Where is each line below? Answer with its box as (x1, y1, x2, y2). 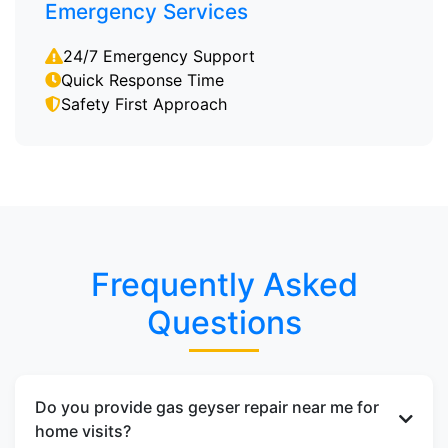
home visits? (35, 421, 131, 441)
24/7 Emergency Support (63, 46, 255, 66)
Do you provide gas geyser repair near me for (35, 397, 379, 417)
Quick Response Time (61, 70, 224, 90)
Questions (146, 303, 302, 342)
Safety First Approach (61, 94, 227, 114)
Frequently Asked (90, 265, 358, 304)
